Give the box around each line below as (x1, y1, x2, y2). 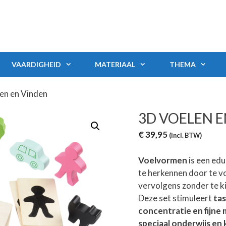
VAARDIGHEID (12, 60, 62, 69)
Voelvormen (138, 154, 187, 165)
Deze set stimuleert (138, 192, 213, 203)
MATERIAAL (95, 60, 136, 69)
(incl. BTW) (168, 131, 202, 139)
